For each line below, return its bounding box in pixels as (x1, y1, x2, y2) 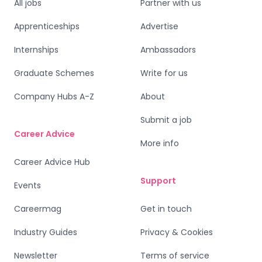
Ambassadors (140, 44, 196, 56)
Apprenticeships (14, 20, 80, 33)
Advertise (140, 20, 178, 33)
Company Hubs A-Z (14, 91, 94, 103)
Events (14, 180, 41, 192)
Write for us (140, 67, 188, 80)
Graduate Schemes (14, 67, 94, 80)
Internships (14, 44, 58, 56)
